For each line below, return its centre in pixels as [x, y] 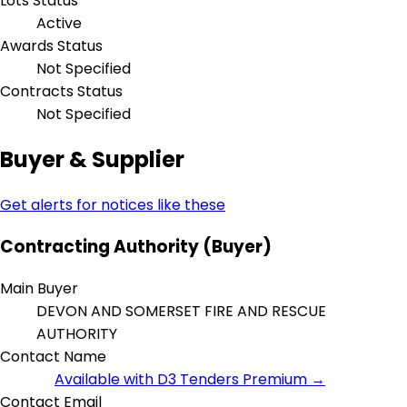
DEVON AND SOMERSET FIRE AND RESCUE [181, 311]
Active [59, 24]
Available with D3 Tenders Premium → [190, 379]
